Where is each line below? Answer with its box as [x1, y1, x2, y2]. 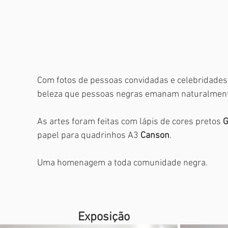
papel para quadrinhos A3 [37, 130, 140, 141]
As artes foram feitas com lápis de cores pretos [37, 117, 223, 128]
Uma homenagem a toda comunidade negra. [37, 158, 210, 169]
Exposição [78, 210, 130, 225]
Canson [140, 130, 169, 141]
